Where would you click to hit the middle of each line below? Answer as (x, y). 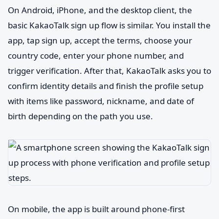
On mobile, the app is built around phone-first (96, 209)
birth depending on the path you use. (80, 116)
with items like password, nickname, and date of (101, 101)
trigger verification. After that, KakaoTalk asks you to (109, 71)
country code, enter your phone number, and (96, 55)
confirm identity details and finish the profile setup (106, 86)
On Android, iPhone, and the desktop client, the (100, 10)
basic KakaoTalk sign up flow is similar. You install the (109, 25)
